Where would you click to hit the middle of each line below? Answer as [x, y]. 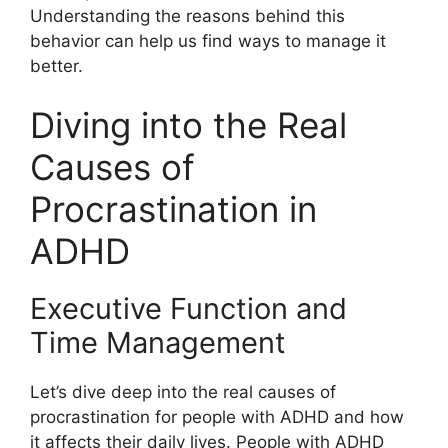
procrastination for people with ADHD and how [217, 417]
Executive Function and [188, 309]
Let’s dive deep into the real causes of [183, 392]
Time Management [158, 343]
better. [56, 65]
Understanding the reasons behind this [187, 15]
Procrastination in [173, 209]
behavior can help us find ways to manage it [208, 40]
